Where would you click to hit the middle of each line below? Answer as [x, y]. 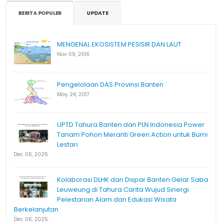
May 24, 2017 [73, 95]
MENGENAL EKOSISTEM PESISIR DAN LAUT [119, 45]
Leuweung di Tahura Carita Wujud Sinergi [123, 190]
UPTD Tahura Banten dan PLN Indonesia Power [131, 125]
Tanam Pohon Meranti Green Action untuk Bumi [132, 135]
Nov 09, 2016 [73, 55]
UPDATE [98, 13]
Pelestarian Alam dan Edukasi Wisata [117, 200]
